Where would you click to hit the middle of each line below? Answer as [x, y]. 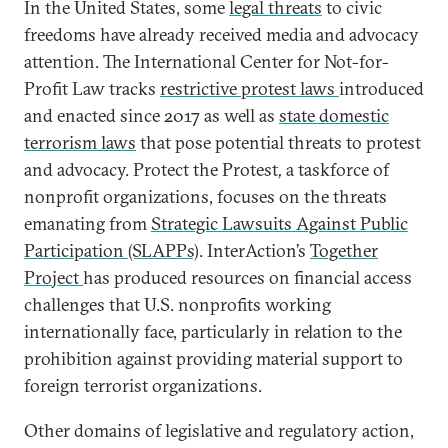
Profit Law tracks [92, 88]
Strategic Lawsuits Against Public [279, 223]
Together [344, 250]
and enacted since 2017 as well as [151, 115]
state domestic [334, 115]
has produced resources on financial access [247, 277]
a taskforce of [337, 169]
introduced [381, 88]
